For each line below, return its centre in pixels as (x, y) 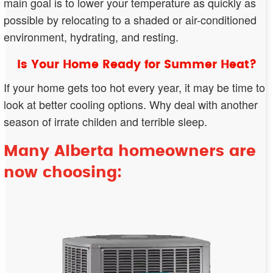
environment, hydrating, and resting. (91, 36)
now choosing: (63, 172)
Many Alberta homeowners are (130, 151)
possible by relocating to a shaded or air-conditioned (130, 19)
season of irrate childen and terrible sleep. (105, 121)
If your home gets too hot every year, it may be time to (134, 87)
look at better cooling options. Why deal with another (131, 104)
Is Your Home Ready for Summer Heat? (136, 65)
